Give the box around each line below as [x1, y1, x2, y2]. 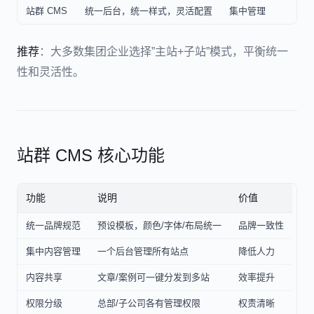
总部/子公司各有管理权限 [97, 298, 200, 308]
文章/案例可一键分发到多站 [97, 272, 210, 282]
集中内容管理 [26, 246, 81, 257]
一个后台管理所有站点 [97, 246, 189, 257]
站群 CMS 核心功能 [17, 146, 165, 165]
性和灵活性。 [17, 66, 84, 78]
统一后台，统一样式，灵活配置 [85, 6, 212, 16]
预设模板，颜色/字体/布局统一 [97, 220, 221, 231]
